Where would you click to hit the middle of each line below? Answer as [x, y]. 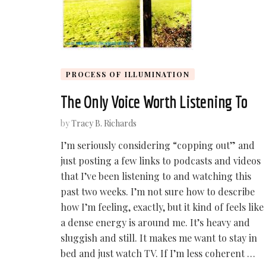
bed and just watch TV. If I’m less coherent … [158, 253]
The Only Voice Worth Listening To [154, 102]
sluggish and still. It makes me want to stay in [159, 237]
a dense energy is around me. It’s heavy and [155, 222]
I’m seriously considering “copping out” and [158, 145]
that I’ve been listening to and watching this [156, 176]
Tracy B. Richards [104, 123]
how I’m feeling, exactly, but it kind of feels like [162, 207]
